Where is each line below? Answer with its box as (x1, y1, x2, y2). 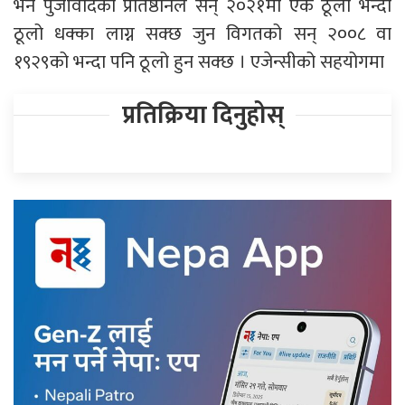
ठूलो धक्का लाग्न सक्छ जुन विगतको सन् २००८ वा (14, 17, 391, 50)
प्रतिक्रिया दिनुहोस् (121, 94, 284, 136)
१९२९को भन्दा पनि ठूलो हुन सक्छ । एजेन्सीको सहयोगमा (14, 45, 384, 78)
